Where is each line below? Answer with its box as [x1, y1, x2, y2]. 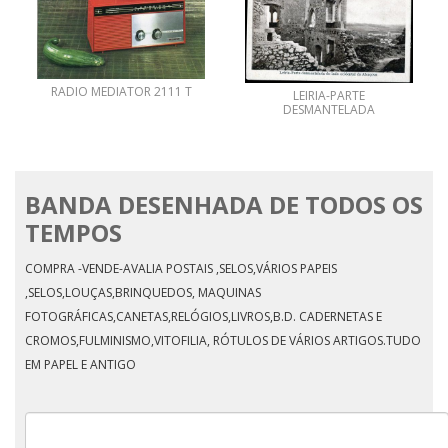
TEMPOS [25, 216, 122, 249]
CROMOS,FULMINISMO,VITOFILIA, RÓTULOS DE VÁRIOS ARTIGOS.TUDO [25, 332, 421, 349]
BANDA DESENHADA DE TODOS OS [25, 188, 423, 221]
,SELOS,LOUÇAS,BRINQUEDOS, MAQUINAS [25, 284, 261, 301]
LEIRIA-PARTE [293, 86, 365, 104]
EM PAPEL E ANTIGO [25, 356, 136, 373]
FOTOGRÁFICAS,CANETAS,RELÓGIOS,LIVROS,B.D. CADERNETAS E [25, 308, 382, 325]
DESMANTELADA [283, 100, 375, 118]
